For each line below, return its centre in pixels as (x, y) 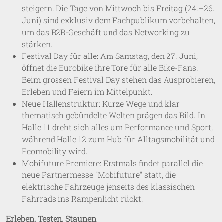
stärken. (37, 44)
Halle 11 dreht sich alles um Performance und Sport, (117, 127)
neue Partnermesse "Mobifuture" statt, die (99, 174)
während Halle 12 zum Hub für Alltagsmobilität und (118, 139)
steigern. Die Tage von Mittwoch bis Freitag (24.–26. (118, 8)
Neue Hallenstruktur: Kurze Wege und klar (101, 103)
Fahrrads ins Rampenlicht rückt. (83, 198)
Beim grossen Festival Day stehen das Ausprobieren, (118, 79)
